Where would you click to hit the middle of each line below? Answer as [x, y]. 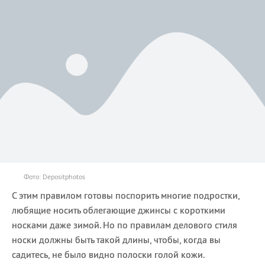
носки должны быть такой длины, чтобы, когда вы [116, 240]
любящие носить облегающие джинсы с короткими [119, 210]
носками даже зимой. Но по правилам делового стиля [125, 225]
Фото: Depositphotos [54, 177]
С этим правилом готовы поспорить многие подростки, [126, 195]
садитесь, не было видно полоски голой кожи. [108, 255]
